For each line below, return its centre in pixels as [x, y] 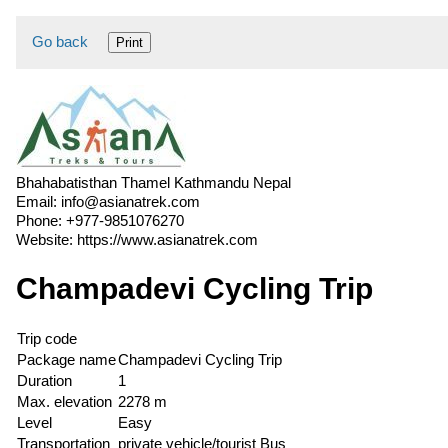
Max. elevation [64, 402]
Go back [60, 41]
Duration [44, 381]
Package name [66, 360]
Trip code [47, 339]
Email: [38, 201]
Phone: [41, 220]
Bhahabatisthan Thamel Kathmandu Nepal [153, 182]
